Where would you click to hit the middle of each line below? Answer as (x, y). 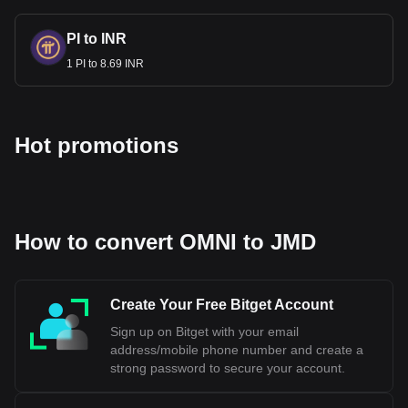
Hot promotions (97, 145)
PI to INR (97, 39)
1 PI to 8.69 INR (105, 64)
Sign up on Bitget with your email (204, 331)
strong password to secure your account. (228, 368)
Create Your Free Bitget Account (222, 305)
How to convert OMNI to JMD (165, 242)
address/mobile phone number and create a (237, 350)
